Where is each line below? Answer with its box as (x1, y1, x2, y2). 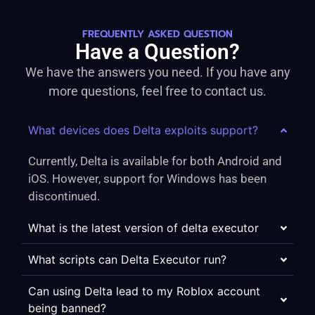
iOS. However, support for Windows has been (28, 172, 266, 186)
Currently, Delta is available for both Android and (28, 154, 282, 169)
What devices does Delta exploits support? (28, 123, 258, 138)
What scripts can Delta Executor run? (28, 252, 226, 267)
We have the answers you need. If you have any (25, 65, 290, 80)
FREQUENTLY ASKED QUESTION (82, 27, 233, 42)
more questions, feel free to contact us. (49, 84, 266, 99)
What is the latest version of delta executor (28, 221, 259, 236)
